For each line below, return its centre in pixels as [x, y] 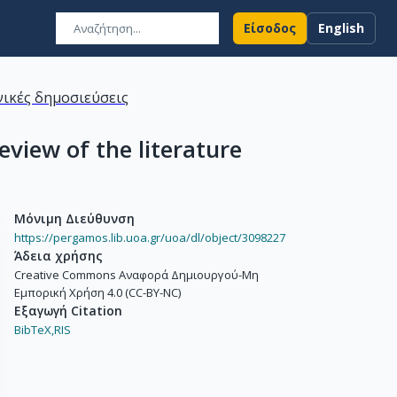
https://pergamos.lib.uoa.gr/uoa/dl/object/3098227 [150, 237]
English [341, 28]
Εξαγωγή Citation [68, 311]
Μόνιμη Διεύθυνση [74, 218]
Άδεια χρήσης [58, 256]
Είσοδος [270, 28]
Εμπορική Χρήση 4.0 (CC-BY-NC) [97, 292]
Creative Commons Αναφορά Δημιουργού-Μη [136, 275]
